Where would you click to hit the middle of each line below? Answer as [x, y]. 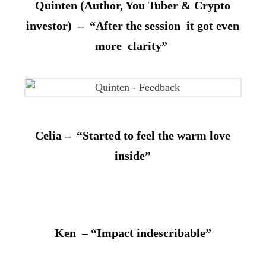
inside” [133, 155]
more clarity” [133, 45]
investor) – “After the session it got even [133, 25]
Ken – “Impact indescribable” [133, 232]
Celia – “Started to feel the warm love [133, 135]
